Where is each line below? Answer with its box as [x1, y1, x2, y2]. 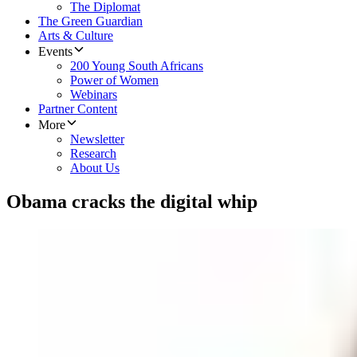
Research [70, 147, 116, 161]
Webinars [70, 88, 117, 102]
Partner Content [38, 102, 117, 116]
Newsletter [70, 132, 124, 147]
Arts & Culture [38, 29, 113, 43]
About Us [70, 161, 120, 175]
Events [38, 45, 73, 59]
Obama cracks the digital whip [6, 191, 257, 213]
